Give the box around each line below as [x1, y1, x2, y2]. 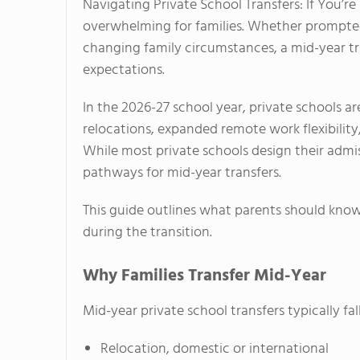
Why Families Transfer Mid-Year [83, 263, 326, 290]
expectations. [83, 59, 165, 83]
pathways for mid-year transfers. [83, 162, 281, 186]
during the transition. [83, 221, 212, 245]
